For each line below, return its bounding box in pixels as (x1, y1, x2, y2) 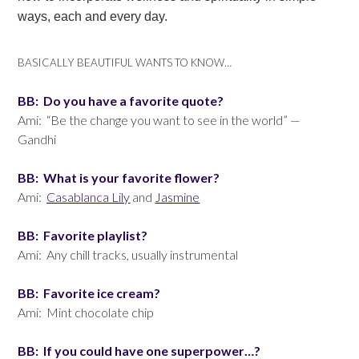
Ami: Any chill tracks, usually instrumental (18, 246, 239, 262)
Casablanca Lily (46, 188, 131, 204)
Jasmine (155, 188, 200, 204)
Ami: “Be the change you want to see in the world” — (18, 111, 301, 127)
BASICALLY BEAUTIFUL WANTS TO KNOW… (18, 55, 232, 69)
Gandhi (18, 131, 57, 147)
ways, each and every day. (18, 9, 168, 23)
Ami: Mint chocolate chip (18, 304, 155, 320)
